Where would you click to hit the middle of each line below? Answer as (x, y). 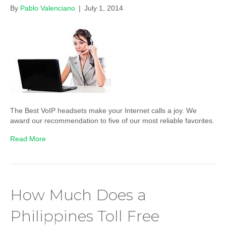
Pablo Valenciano (48, 8)
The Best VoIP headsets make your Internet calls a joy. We (103, 111)
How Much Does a (78, 195)
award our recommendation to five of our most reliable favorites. (112, 121)
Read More (28, 139)
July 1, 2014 (104, 8)
